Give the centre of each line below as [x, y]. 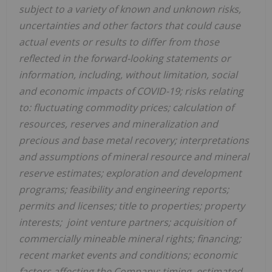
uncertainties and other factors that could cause [130, 25]
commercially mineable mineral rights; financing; [130, 238]
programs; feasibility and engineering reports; [124, 189]
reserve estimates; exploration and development [130, 173]
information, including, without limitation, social [128, 74]
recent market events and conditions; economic [128, 255]
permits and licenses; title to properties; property [132, 206]
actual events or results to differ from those [119, 42]
